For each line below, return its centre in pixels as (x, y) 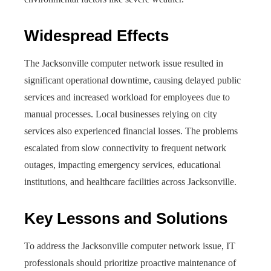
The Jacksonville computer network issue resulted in (124, 63)
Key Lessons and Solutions (126, 218)
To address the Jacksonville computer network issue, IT (130, 246)
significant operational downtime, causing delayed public (132, 80)
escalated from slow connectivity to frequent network (125, 148)
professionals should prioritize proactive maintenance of (130, 263)
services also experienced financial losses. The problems (131, 131)
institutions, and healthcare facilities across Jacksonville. (130, 182)
